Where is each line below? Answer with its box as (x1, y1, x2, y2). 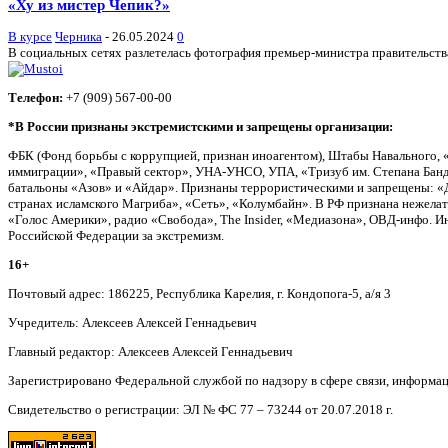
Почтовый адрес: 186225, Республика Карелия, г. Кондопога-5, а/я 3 (8, 286, 391, 302)
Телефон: (8, 90, 63, 106)
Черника (55, 29, 102, 45)
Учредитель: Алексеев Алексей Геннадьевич (8, 315, 257, 331)
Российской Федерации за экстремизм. (8, 228, 224, 244)
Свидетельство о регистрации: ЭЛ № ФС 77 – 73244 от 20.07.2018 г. (8, 402, 393, 418)
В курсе (8, 29, 52, 45)
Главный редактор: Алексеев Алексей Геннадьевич (8, 344, 293, 360)
